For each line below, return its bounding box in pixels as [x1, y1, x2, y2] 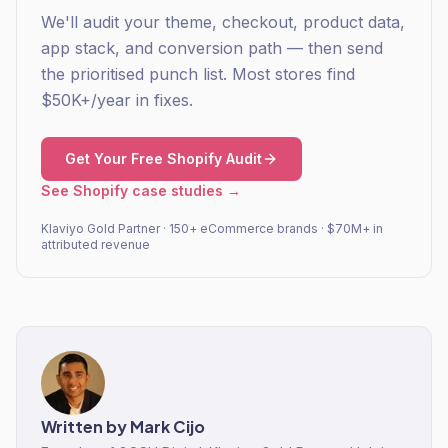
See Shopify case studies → [41, 182, 241, 199]
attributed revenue [41, 237, 150, 252]
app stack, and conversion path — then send [41, 38, 383, 58]
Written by [41, 416, 130, 437]
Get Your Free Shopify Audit [65, 150, 262, 167]
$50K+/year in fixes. [41, 90, 193, 110]
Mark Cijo [130, 416, 205, 437]
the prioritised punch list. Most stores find [41, 64, 355, 84]
